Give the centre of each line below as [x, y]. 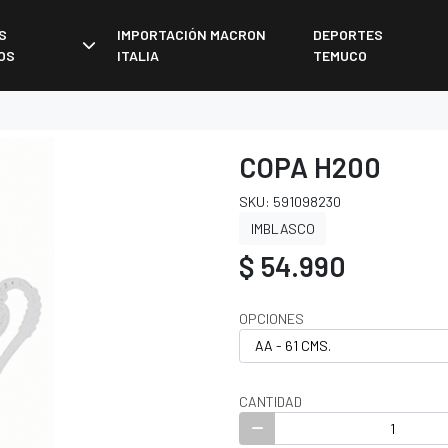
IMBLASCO [282, 228]
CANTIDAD [270, 401]
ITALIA [138, 56]
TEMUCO [340, 56]
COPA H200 [310, 166]
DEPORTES [348, 35]
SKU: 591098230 [290, 201]
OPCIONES [271, 319]
